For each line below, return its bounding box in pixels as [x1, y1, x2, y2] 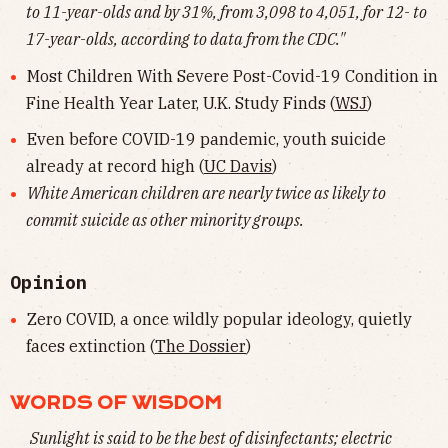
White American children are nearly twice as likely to [26, 183, 386, 204]
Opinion [10, 271, 87, 295]
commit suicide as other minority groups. [26, 210, 304, 231]
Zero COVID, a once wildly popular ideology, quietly [26, 309, 412, 330]
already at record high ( [26, 156, 204, 177]
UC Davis [204, 156, 272, 177]
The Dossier [155, 336, 246, 357]
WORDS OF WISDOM [10, 393, 222, 414]
